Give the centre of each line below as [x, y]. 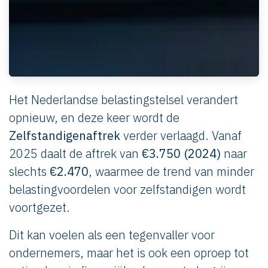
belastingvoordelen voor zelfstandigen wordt [127, 189]
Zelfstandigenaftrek [65, 135]
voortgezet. [39, 207]
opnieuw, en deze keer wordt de [94, 117]
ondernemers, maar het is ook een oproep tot [129, 252]
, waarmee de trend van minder [171, 171]
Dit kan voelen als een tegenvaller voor [112, 234]
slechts [29, 171]
